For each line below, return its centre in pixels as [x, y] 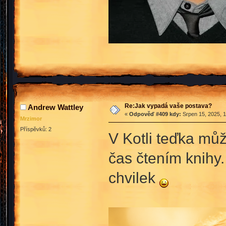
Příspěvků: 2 [36, 129]
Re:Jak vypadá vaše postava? [168, 106]
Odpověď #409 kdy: [155, 114]
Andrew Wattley [55, 107]
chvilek [134, 178]
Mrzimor [31, 119]
